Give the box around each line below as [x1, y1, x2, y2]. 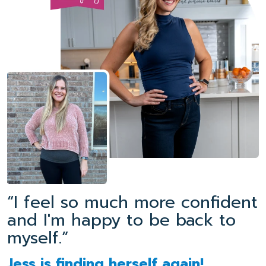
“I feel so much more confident [7, 189, 258, 215]
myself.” [7, 224, 68, 251]
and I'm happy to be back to [7, 207, 236, 233]
